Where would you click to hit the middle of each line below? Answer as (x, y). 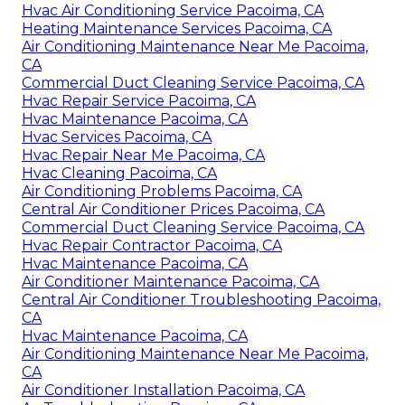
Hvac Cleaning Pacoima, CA (119, 173)
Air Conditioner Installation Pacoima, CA (163, 390)
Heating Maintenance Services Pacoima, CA (177, 28)
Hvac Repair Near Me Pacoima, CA (143, 155)
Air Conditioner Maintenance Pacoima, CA (170, 281)
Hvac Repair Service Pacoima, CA (139, 100)
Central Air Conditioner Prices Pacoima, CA (173, 209)
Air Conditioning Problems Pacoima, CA (162, 191)
